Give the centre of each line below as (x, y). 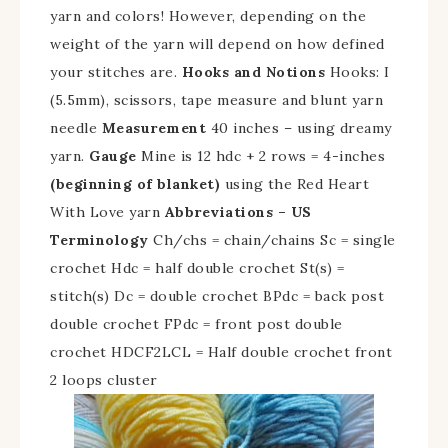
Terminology (101, 239)
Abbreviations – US (238, 211)
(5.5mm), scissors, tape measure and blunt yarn (216, 99)
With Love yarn (107, 211)
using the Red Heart (296, 183)
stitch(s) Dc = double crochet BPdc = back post (217, 295)
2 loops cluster (104, 379)
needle (76, 127)
